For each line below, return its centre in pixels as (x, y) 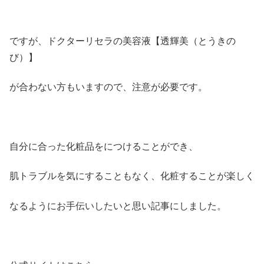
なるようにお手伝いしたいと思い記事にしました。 (118, 205)
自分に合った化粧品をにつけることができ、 (104, 146)
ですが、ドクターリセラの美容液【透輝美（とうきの (123, 40)
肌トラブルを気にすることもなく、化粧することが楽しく (132, 176)
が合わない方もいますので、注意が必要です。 (108, 87)
